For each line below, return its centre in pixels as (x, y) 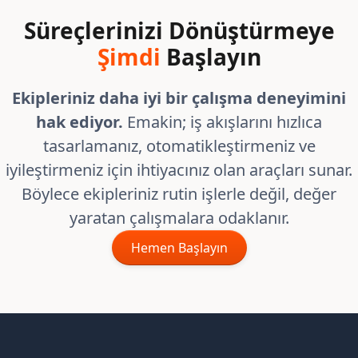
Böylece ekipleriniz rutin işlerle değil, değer (179, 194)
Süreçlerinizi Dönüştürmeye (179, 30)
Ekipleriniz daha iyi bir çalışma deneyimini (179, 98)
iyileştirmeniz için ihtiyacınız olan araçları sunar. (179, 170)
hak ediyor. (82, 122)
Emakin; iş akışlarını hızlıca (225, 122)
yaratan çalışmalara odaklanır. (179, 218)
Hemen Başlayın (179, 248)
